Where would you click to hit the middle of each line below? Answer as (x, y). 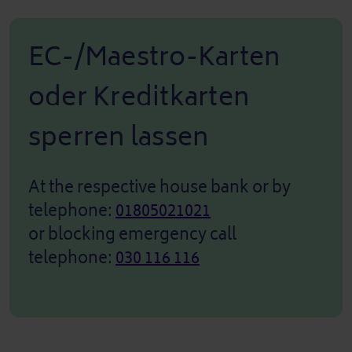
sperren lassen (119, 137)
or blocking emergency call (132, 234)
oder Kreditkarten (139, 97)
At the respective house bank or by (159, 187)
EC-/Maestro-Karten (154, 57)
